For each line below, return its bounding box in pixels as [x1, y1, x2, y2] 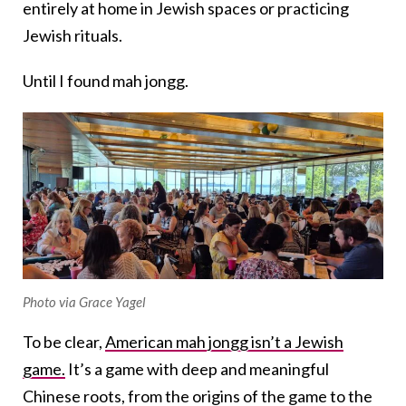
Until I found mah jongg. [23, 70, 188, 91]
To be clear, [23, 331, 105, 352]
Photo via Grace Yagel [23, 293, 146, 310]
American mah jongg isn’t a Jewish [105, 331, 343, 352]
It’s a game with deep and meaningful [65, 358, 329, 379]
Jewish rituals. [23, 24, 122, 45]
